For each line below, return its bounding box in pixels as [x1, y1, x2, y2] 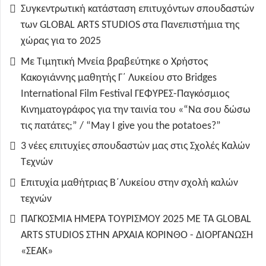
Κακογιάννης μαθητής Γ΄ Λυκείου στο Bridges [21, 72, 217, 84]
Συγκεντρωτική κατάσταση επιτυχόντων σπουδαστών [21, 4, 254, 15]
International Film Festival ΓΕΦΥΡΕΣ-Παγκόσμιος [21, 88, 229, 100]
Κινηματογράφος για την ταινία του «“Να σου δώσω [21, 104, 251, 116]
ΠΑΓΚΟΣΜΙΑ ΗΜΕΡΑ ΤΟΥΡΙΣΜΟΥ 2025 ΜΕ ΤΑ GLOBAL [21, 214, 251, 226]
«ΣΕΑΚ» [21, 246, 53, 258]
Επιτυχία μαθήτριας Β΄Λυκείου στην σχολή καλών [21, 177, 238, 189]
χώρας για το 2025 [21, 36, 101, 47]
